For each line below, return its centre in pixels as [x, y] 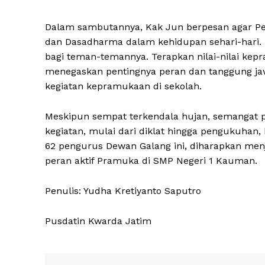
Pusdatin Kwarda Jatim [98, 221]
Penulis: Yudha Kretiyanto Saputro [123, 191]
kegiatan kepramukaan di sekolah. [123, 86]
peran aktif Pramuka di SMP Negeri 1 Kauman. [151, 161]
